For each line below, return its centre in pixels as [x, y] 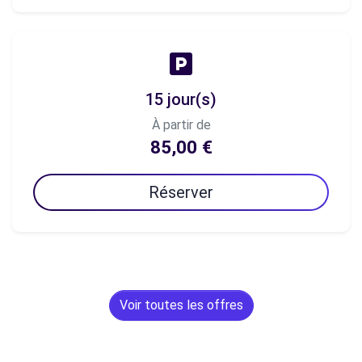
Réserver [181, 192]
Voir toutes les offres [181, 305]
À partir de [181, 125]
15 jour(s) [181, 99]
